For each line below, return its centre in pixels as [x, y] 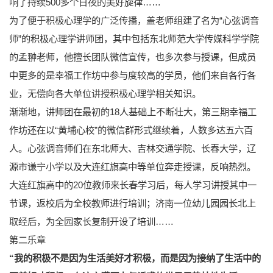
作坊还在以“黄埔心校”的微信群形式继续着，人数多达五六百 [131, 130]
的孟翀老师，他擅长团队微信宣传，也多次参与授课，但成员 [133, 57]
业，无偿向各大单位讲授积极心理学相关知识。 [105, 93]
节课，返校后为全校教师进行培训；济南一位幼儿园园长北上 [133, 203]
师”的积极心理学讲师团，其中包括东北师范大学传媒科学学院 [134, 38]
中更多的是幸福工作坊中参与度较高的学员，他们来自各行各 [133, 75]
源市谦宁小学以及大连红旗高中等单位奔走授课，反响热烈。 [133, 166]
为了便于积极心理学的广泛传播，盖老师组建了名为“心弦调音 [134, 20]
